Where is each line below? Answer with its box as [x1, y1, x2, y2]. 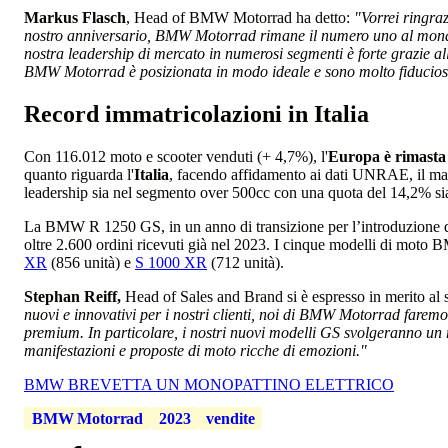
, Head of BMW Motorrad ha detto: [126, 9, 354, 27]
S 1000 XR [135, 254, 207, 272]
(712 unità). [207, 254, 284, 272]
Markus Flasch [24, 9, 126, 27]
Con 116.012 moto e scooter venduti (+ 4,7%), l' [24, 148, 328, 166]
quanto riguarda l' [24, 166, 134, 184]
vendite [206, 410, 255, 428]
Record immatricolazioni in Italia [24, 101, 369, 128]
